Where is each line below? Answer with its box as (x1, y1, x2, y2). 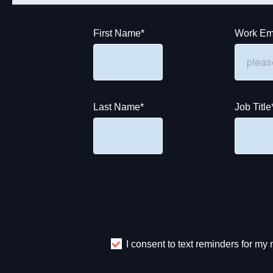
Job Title (235, 102, 271, 113)
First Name (93, 27, 141, 38)
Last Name (93, 102, 140, 113)
